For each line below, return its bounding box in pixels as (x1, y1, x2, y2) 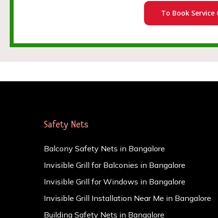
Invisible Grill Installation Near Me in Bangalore (44, 193, 211, 203)
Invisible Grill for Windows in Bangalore (44, 177, 185, 186)
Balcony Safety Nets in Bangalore (44, 144, 165, 153)
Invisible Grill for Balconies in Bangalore (44, 160, 185, 170)
